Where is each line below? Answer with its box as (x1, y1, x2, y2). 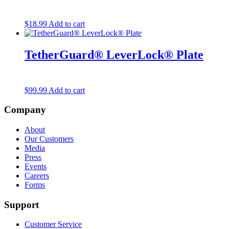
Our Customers (25, 134, 74, 143)
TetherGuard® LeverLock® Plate (25, 48, 203, 61)
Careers (25, 171, 49, 180)
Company (4, 104, 46, 116)
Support (4, 199, 39, 210)
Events (25, 162, 47, 171)
